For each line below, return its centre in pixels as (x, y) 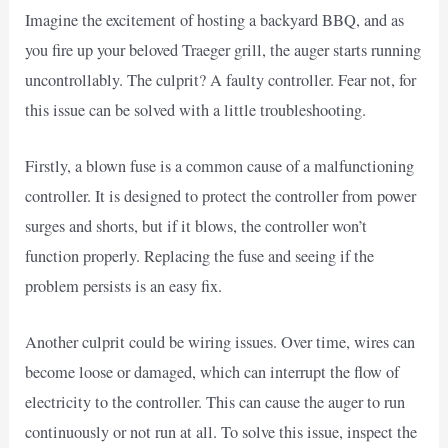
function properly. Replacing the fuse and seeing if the (200, 255)
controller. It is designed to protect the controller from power (221, 195)
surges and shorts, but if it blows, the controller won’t (196, 225)
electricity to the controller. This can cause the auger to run (215, 402)
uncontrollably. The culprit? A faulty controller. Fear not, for (221, 79)
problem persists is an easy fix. (124, 285)
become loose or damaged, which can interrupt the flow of (212, 372)
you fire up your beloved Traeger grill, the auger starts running (223, 49)
